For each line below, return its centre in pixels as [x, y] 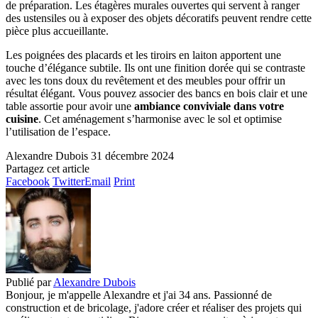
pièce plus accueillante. [57, 31]
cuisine [22, 119]
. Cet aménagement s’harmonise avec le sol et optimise [160, 119]
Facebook [28, 181]
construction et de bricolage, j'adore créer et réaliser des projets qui [154, 307]
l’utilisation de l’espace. [58, 131]
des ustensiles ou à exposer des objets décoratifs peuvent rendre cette [159, 18]
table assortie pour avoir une [68, 106]
